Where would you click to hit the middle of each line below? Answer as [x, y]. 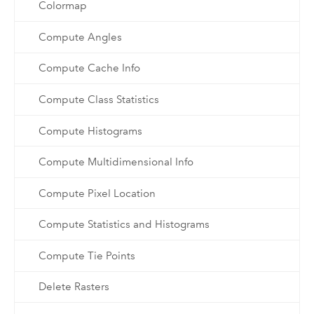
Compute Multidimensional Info [116, 162]
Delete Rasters [74, 287]
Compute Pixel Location [97, 193]
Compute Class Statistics [98, 100]
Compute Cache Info [89, 68]
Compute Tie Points [87, 255]
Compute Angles [80, 37]
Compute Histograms [90, 131]
